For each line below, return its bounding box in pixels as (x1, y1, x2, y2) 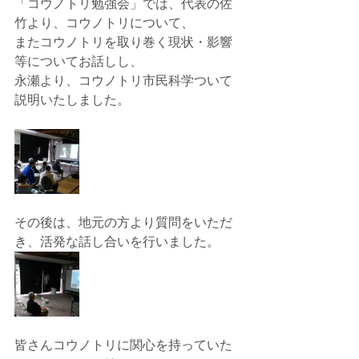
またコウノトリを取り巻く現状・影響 (14, 35, 232, 49)
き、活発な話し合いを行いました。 (14, 235, 220, 248)
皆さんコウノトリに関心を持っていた (14, 338, 232, 352)
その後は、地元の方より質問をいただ (14, 216, 232, 229)
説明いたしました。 (14, 93, 130, 107)
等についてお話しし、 (14, 54, 143, 68)
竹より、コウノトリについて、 (14, 16, 194, 30)
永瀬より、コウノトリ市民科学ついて (14, 74, 232, 87)
